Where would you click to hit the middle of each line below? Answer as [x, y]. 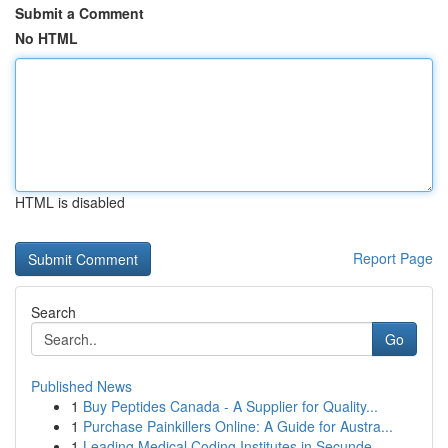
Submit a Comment [79, 13]
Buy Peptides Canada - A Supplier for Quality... [230, 406]
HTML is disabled [70, 202]
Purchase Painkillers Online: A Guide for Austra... [238, 426]
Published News [81, 386]
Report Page [393, 258]
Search [53, 312]
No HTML [46, 38]
